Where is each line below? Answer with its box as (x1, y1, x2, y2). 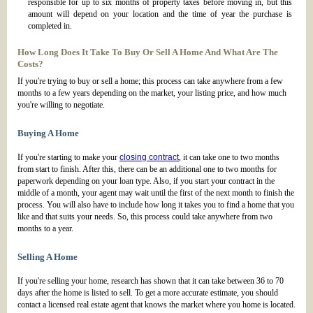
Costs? (17, 59, 43, 70)
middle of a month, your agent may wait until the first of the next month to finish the (17, 188, 294, 198)
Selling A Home (17, 252, 78, 263)
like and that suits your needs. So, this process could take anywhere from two (17, 212, 272, 222)
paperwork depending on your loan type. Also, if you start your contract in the (17, 176, 275, 187)
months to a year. (17, 224, 73, 234)
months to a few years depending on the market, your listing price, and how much (17, 88, 286, 99)
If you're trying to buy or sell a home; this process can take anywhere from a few (17, 76, 283, 87)
